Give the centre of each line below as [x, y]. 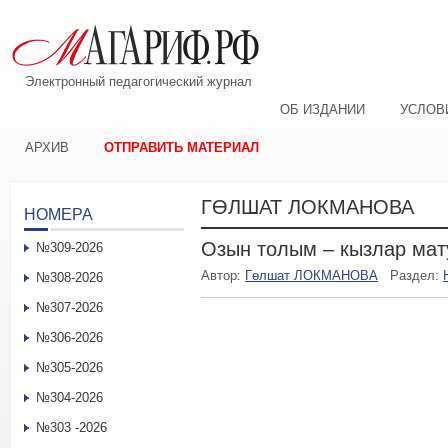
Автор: [223, 275]
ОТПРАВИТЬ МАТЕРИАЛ [181, 147]
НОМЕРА [58, 214]
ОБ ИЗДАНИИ [322, 109]
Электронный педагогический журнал [138, 81]
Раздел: [416, 275]
